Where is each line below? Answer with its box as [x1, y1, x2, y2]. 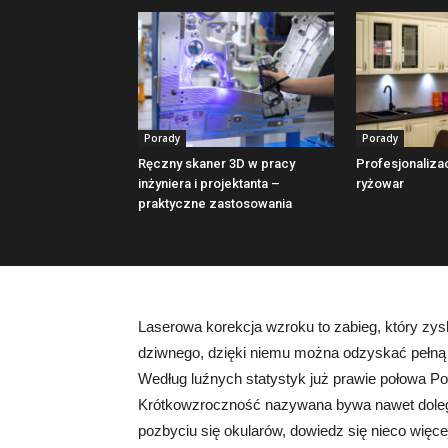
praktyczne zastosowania [138, 195, 292, 211]
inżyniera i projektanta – [138, 175, 280, 191]
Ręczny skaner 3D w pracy [138, 155, 295, 171]
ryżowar [356, 175, 404, 191]
